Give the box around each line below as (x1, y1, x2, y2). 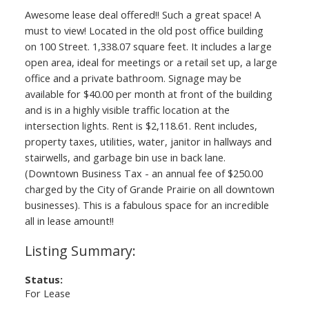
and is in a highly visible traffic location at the (24, 102, 230, 117)
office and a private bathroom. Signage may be (24, 70, 241, 85)
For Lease (24, 286, 70, 300)
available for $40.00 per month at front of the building (24, 86, 272, 101)
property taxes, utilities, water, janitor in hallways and (24, 134, 272, 148)
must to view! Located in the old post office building (24, 23, 263, 37)
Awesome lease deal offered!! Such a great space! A (24, 7, 261, 21)
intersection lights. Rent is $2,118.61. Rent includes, (24, 118, 257, 132)
